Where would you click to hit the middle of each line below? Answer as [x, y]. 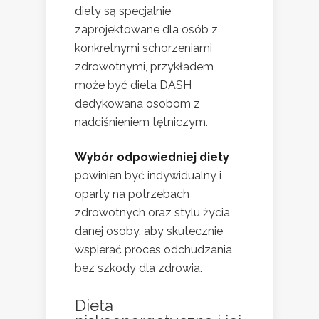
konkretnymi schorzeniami [143, 48]
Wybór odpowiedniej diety [152, 157]
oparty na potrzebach [132, 194]
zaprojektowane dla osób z [146, 29]
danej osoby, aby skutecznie [149, 231]
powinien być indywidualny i [148, 175]
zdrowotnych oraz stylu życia [152, 212]
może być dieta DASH [133, 85]
